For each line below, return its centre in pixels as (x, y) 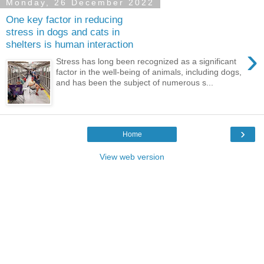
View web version (132, 156)
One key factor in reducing (64, 20)
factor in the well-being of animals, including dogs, (149, 72)
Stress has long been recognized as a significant (146, 62)
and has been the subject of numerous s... (135, 83)
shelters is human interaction (70, 44)
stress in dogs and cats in (63, 32)
